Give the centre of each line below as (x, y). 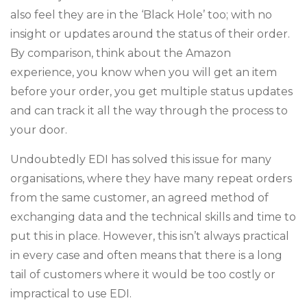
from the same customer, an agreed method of (139, 198)
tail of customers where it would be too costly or (143, 274)
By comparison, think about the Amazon (121, 53)
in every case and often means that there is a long (146, 255)
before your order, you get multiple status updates (151, 91)
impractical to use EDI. (71, 294)
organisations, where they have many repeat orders (151, 179)
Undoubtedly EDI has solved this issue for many (141, 159)
